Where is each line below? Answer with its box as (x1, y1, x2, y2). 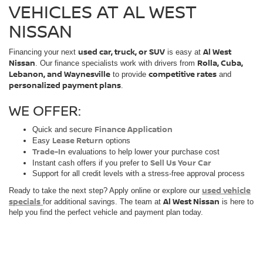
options (106, 136, 130, 146)
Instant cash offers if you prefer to (32, 159, 150, 168)
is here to (220, 197, 254, 207)
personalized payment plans (9, 80, 121, 91)
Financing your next (9, 48, 78, 57)
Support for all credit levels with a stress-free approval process (32, 169, 245, 178)
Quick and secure (32, 125, 95, 134)
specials (9, 196, 41, 207)
